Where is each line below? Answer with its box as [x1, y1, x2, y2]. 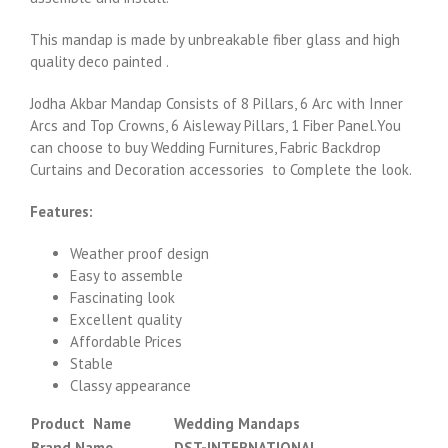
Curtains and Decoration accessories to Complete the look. [30, 160, 412, 179]
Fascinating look [70, 288, 175, 307]
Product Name [31, 414, 131, 433]
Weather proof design [70, 244, 209, 263]
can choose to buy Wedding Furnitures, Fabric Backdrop [30, 138, 381, 157]
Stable [70, 354, 113, 373]
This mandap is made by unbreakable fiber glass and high [30, 30, 400, 49]
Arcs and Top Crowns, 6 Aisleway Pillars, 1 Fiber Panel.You [30, 116, 401, 135]
